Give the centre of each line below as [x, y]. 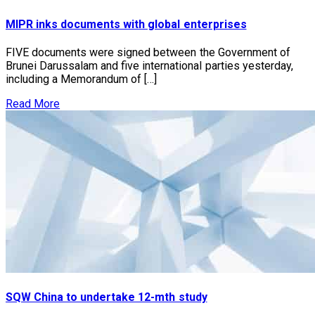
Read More [33, 103]
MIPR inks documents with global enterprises [126, 24]
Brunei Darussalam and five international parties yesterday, [149, 65]
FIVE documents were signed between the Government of [148, 52]
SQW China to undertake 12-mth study [107, 297]
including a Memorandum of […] [82, 79]
